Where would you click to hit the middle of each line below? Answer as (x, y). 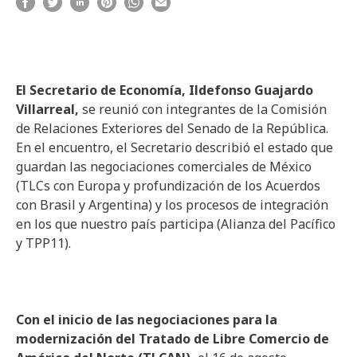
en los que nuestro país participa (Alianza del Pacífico (176, 224)
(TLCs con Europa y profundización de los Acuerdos (168, 186)
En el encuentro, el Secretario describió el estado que (175, 147)
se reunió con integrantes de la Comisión (204, 109)
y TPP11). (43, 243)
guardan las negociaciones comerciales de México (164, 167)
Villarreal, (49, 109)
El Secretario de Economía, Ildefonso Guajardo (165, 90)
